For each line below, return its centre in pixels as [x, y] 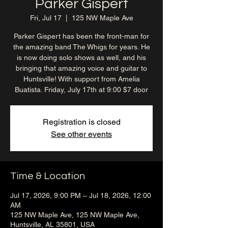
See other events [81, 134]
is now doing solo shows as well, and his [81, 58]
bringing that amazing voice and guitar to [81, 68]
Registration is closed [81, 122]
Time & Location [48, 176]
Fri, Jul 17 [46, 18]
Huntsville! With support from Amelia [81, 79]
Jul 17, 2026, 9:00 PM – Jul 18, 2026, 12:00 [81, 195]
